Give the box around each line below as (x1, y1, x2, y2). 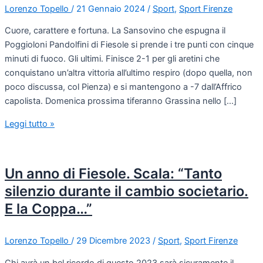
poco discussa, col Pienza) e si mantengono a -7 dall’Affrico (5, 82, 242, 93)
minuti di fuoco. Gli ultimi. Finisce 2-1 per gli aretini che (5, 53, 220, 65)
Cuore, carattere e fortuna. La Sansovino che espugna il (5, 25, 225, 36)
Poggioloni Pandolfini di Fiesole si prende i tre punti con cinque (5, 39, 254, 50)
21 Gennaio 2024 (76, 3, 147, 14)
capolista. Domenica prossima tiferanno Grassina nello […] (5, 96, 237, 107)
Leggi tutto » (5, 118, 55, 129)
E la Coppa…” (5, 200, 92, 218)
